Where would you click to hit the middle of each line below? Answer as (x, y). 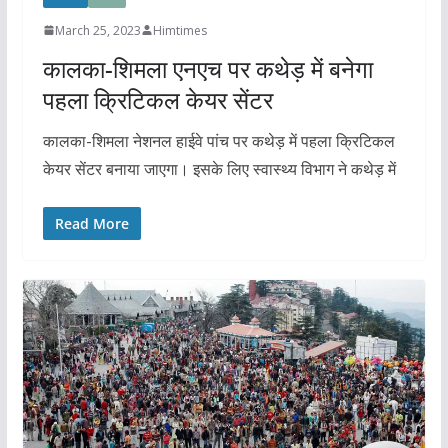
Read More (91, 223)
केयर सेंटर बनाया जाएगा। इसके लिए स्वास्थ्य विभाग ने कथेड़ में (219, 168)
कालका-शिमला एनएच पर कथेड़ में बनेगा (207, 68)
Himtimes (179, 30)
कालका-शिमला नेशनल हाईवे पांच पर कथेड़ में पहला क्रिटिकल (218, 140)
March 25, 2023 (97, 30)
